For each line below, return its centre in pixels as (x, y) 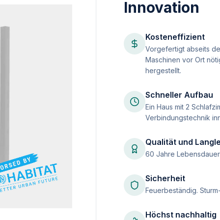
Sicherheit (165, 178)
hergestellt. (163, 70)
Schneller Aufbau (179, 95)
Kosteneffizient (175, 37)
